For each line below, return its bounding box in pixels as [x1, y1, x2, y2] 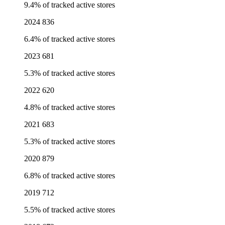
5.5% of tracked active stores [24, 205, 115, 214]
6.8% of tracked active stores [24, 171, 115, 180]
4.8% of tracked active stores [24, 103, 115, 112]
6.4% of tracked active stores [24, 35, 115, 44]
